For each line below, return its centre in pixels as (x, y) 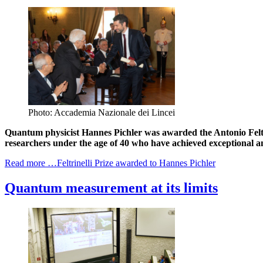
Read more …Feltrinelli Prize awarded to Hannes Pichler (110, 163)
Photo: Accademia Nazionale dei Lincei (102, 112)
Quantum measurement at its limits (111, 188)
